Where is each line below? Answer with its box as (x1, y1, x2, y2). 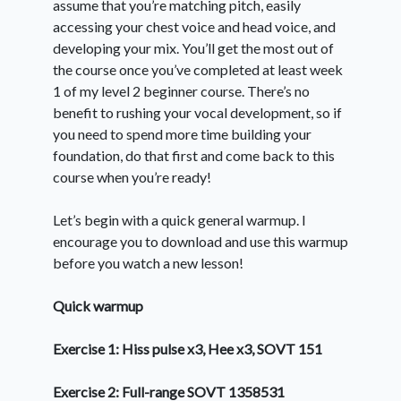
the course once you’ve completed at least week (53, 60, 343, 78)
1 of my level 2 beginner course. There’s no (53, 81, 310, 99)
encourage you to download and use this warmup (53, 232, 348, 250)
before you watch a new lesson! (53, 253, 243, 271)
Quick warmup (53, 296, 143, 314)
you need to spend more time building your (53, 124, 311, 142)
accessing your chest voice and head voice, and (53, 17, 336, 35)
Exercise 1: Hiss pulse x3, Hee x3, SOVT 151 (53, 339, 322, 357)
